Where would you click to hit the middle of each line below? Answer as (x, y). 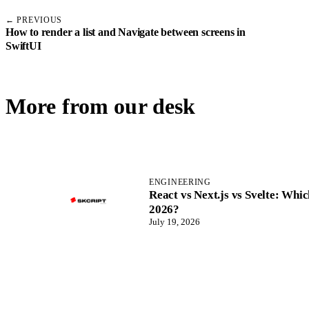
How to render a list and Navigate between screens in (126, 32)
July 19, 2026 (175, 221)
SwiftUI (23, 46)
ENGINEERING (180, 182)
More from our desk (101, 107)
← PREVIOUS (34, 20)
